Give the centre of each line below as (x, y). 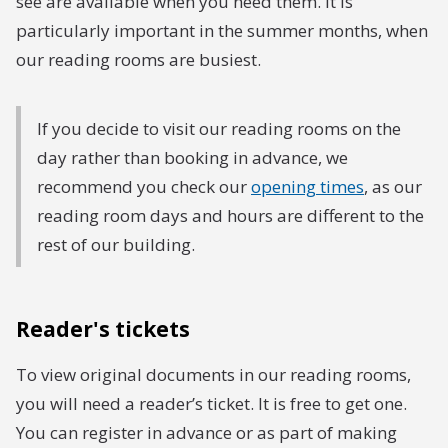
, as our (393, 186)
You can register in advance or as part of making (206, 432)
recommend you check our (144, 186)
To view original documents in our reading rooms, (213, 374)
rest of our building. (116, 244)
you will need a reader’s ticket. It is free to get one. (211, 403)
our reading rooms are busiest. (138, 59)
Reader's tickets (103, 329)
